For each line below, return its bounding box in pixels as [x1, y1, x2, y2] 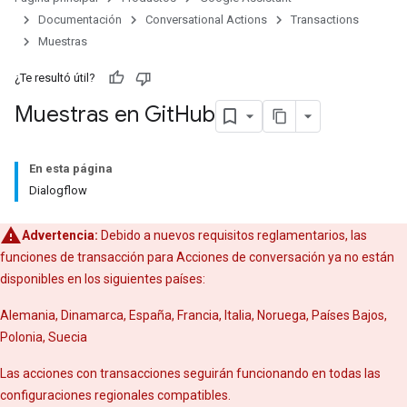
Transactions [291, 13, 359, 26]
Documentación [38, 13, 122, 26]
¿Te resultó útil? [15, 71, 95, 84]
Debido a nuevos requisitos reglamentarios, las [98, 228, 367, 243]
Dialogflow [29, 184, 87, 197]
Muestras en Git [15, 101, 174, 129]
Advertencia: [22, 228, 98, 243]
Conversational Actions [145, 13, 267, 26]
